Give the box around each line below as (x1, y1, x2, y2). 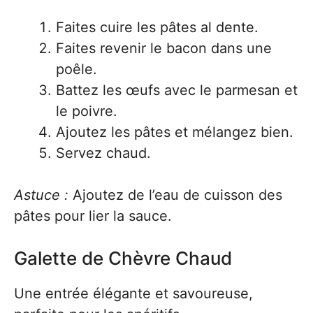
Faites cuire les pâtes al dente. (56, 19, 259, 36)
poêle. (56, 61, 97, 78)
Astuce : (14, 187, 68, 203)
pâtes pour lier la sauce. (14, 208, 172, 224)
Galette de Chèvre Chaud (14, 247, 232, 269)
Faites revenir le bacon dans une (56, 40, 272, 57)
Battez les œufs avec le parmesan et (56, 82, 298, 99)
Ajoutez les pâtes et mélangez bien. (56, 124, 293, 140)
